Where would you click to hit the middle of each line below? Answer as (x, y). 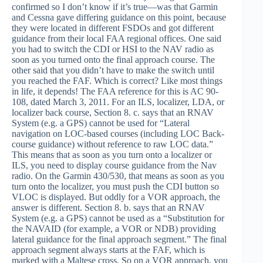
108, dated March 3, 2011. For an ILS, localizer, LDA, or (118, 102)
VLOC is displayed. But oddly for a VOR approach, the (116, 197)
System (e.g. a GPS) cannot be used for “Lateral (101, 123)
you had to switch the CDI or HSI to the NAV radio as (113, 49)
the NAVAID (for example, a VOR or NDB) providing (114, 229)
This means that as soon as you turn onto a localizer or (112, 155)
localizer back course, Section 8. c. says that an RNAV (113, 112)
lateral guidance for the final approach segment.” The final (119, 239)
